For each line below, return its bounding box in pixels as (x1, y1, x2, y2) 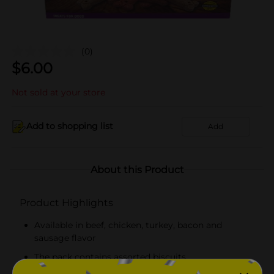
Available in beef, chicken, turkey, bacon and (34, 219, 222, 231)
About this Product (90, 163, 184, 176)
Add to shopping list (26, 120, 113, 131)
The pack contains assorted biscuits (34, 251, 186, 262)
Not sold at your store (12, 86, 105, 98)
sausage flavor (34, 232, 96, 243)
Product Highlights (20, 196, 113, 209)
